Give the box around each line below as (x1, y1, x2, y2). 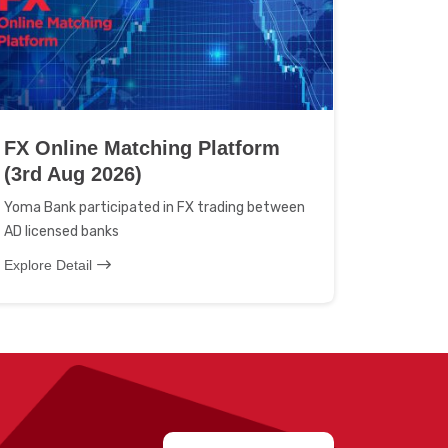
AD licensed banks (4, 223, 119, 240)
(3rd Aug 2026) (4, 163, 142, 185)
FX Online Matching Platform (4, 137, 280, 159)
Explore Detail (4, 257, 92, 273)
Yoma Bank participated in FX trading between (4, 199, 305, 216)
